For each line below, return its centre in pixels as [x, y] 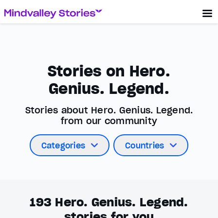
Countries [145, 145]
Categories [63, 145]
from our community [109, 121]
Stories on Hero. [109, 71]
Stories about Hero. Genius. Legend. [109, 110]
